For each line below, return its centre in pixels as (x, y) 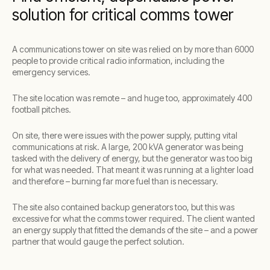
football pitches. (42, 109)
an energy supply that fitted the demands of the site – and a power (135, 230)
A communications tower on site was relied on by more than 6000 (133, 49)
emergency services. (51, 72)
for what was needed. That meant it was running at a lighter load (133, 170)
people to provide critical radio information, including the (118, 61)
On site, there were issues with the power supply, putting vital (125, 135)
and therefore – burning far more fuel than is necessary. (115, 181)
